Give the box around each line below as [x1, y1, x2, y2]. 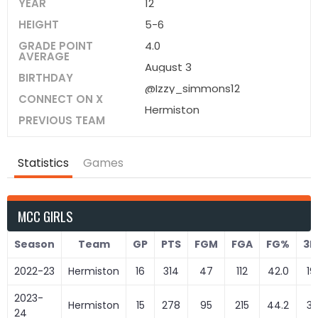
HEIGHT [18, 17, 59, 32]
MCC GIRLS [18, 205, 73, 226]
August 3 [145, 60, 192, 75]
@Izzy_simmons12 [145, 81, 241, 96]
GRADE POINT [18, 38, 93, 53]
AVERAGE [18, 49, 70, 64]
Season [13, 236, 55, 251]
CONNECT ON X [18, 92, 103, 106]
